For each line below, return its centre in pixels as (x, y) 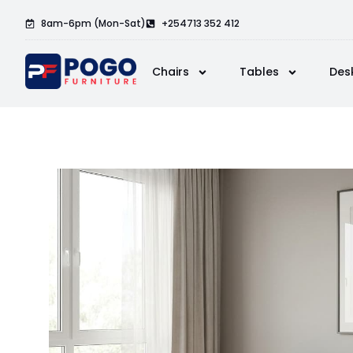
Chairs (170, 72)
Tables (259, 72)
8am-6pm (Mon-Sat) (93, 23)
